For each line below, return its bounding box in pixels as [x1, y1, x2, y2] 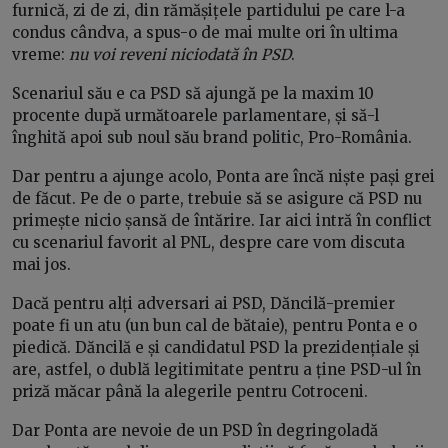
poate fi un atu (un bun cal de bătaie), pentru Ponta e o [12, 316, 417, 336]
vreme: [12, 45, 69, 65]
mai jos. [12, 255, 71, 275]
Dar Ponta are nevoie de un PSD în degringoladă [12, 421, 378, 441]
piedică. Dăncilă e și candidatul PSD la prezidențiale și [12, 338, 420, 358]
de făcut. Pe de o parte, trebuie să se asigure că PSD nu [12, 189, 422, 209]
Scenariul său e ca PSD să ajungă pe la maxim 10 [12, 84, 374, 104]
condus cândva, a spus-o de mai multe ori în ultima [12, 23, 398, 43]
